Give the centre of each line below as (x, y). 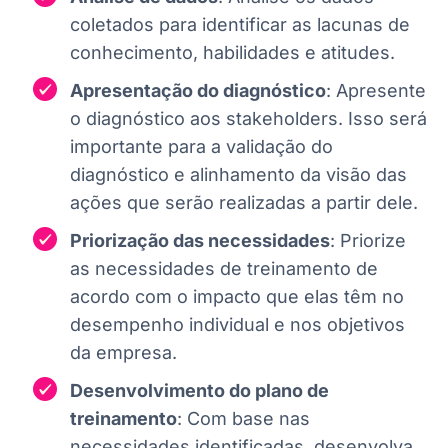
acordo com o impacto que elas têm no (237, 296)
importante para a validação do (201, 146)
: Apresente (376, 90)
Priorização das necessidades (200, 240)
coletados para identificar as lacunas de (240, 24)
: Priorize (368, 240)
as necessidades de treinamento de (224, 268)
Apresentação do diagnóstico (198, 90)
